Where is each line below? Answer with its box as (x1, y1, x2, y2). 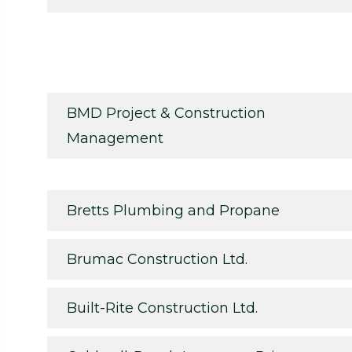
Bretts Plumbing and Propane (67, 201, 280, 219)
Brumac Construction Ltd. (67, 250, 247, 268)
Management (67, 129, 163, 147)
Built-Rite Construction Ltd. (67, 299, 258, 317)
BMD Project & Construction (67, 104, 266, 122)
